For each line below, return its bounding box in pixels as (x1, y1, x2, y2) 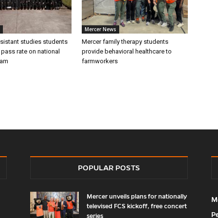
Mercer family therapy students (82, 38, 168, 45)
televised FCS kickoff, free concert (87, 203, 187, 210)
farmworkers (82, 57, 118, 65)
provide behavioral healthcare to (82, 48, 172, 55)
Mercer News (85, 26, 116, 33)
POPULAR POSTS (78, 163, 140, 172)
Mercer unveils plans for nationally (87, 193, 187, 200)
